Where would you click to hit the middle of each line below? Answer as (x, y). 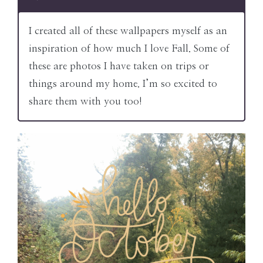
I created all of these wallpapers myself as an (128, 31)
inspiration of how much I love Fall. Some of (129, 48)
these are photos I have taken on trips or (119, 66)
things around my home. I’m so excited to (123, 83)
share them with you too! (85, 101)
